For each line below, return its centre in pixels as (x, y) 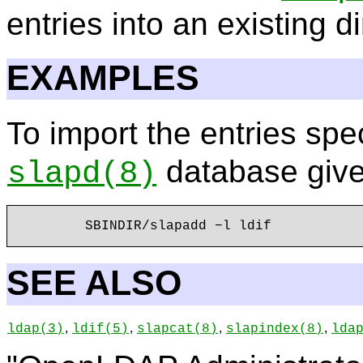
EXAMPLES (103, 77)
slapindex (263, 329)
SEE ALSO (94, 283)
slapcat (165, 329)
